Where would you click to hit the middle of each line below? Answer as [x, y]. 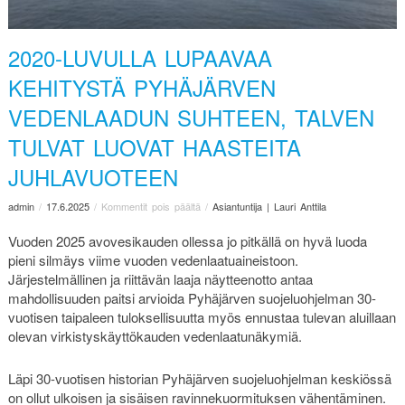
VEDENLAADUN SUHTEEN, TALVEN [191, 117]
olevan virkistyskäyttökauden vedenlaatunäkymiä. [155, 336]
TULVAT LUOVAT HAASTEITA [154, 146]
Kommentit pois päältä [151, 207]
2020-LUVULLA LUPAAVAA [140, 57]
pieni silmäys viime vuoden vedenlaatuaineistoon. [153, 260]
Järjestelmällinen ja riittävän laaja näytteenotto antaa [160, 279]
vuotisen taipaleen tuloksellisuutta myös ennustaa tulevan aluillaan [202, 317]
